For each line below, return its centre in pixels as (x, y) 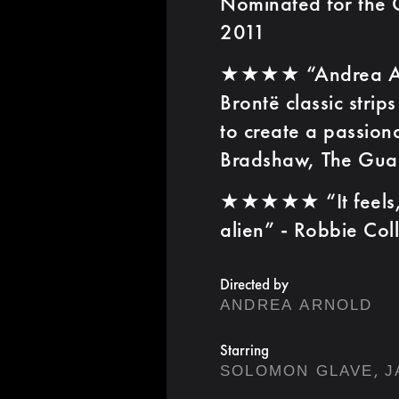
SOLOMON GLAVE (297, 370)
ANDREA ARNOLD (297, 305)
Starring (244, 350)
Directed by (254, 284)
